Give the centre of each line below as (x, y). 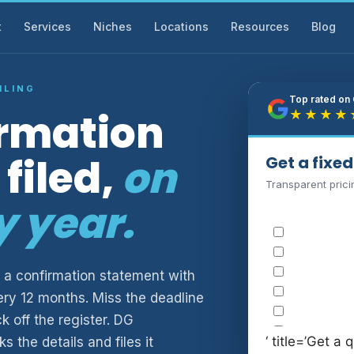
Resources (260, 26)
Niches (112, 26)
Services (47, 26)
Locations (181, 26)
